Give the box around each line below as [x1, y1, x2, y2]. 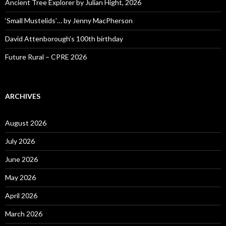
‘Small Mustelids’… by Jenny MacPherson [5, 16, 133, 25]
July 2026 [5, 137, 35, 146]
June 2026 [5, 155, 38, 164]
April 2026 [5, 191, 37, 200]
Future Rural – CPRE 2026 [5, 52, 87, 62]
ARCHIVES [5, 92, 40, 101]
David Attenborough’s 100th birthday [5, 34, 123, 43]
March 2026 [5, 209, 42, 218]
